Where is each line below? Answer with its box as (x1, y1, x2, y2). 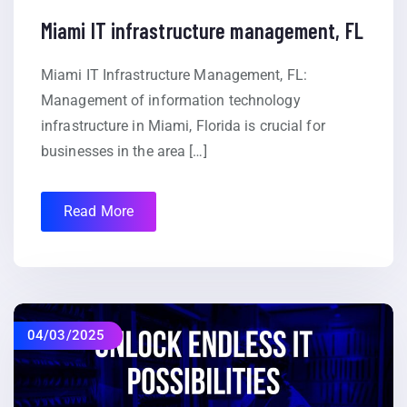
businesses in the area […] (41, 143, 207, 161)
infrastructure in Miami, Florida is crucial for (41, 117, 325, 135)
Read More (64, 203, 134, 221)
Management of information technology (41, 92, 301, 110)
